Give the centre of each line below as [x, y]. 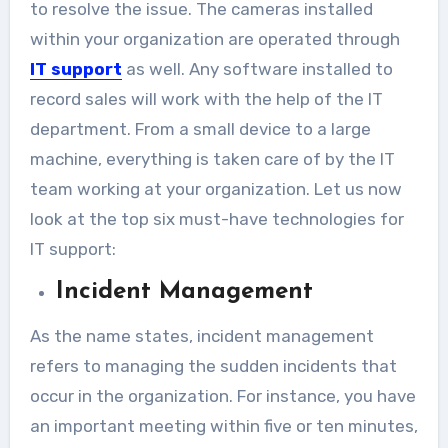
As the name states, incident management [201, 336]
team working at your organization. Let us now [215, 189]
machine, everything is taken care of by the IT [212, 159]
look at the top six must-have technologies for [216, 219]
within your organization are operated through [214, 39]
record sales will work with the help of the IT [206, 99]
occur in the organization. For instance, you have [222, 396]
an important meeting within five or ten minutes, [223, 426]
